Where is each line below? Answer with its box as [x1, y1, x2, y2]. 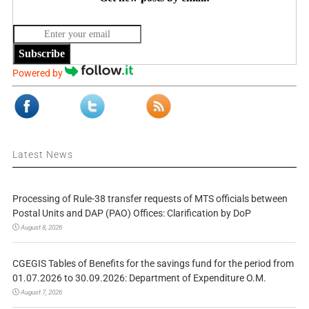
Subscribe [18, 48, 65, 60]
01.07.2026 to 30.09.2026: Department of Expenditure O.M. [12, 272, 266, 284]
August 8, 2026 [20, 223, 62, 232]
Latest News [12, 149, 73, 161]
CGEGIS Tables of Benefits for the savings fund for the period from [12, 258, 294, 270]
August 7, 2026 [20, 288, 62, 297]
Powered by [12, 68, 65, 79]
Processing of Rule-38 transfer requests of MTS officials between [12, 193, 288, 205]
